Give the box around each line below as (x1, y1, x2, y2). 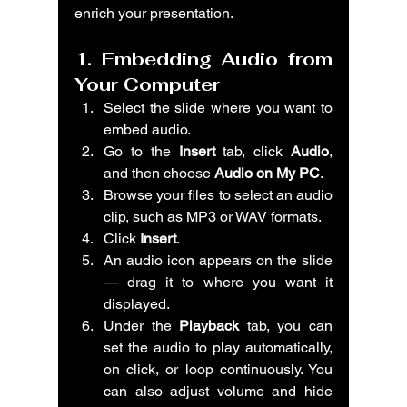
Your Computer (74, 73, 220, 96)
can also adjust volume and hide (104, 382, 333, 400)
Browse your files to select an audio (104, 186, 333, 203)
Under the (104, 317, 180, 334)
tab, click (214, 143, 291, 160)
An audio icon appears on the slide (104, 252, 333, 269)
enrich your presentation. (74, 5, 233, 22)
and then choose (104, 164, 214, 182)
